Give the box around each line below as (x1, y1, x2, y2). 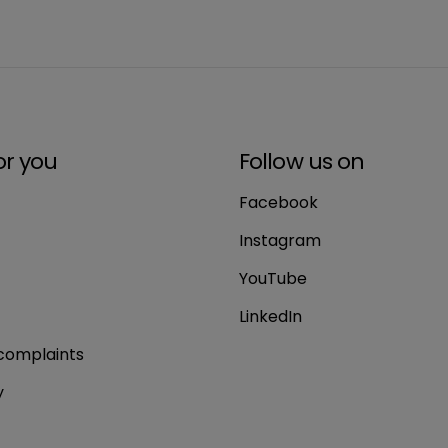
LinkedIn (239, 305, 302, 328)
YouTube (239, 267, 307, 290)
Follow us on (239, 146, 365, 177)
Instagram (239, 229, 321, 252)
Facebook (239, 191, 318, 214)
